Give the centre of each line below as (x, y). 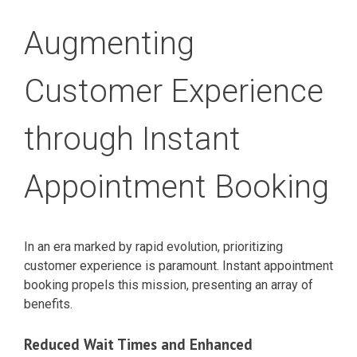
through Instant (132, 139)
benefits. (48, 304)
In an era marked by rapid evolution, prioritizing (153, 246)
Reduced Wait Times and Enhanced (138, 344)
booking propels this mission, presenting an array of (169, 284)
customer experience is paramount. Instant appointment (178, 265)
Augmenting (109, 43)
